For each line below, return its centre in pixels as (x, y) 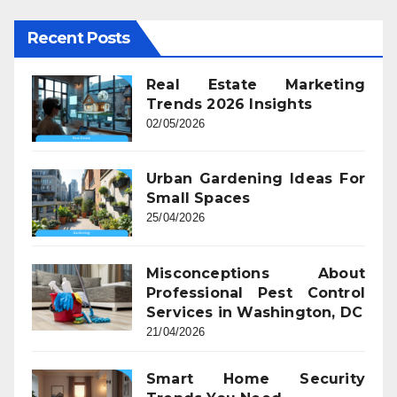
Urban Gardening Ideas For (256, 179)
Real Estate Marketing (256, 84)
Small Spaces (198, 198)
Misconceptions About (256, 273)
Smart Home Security (256, 378)
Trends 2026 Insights (229, 104)
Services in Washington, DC (255, 312)
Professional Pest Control (256, 292)
